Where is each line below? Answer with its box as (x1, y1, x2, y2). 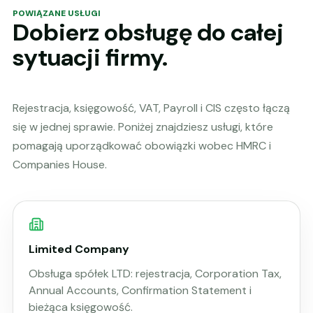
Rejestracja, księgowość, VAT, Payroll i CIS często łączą (13, 101, 290, 115)
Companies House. (13, 157, 107, 172)
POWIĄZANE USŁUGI (13, 8, 101, 19)
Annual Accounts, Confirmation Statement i (29, 283, 252, 298)
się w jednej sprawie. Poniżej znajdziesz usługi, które (13, 119, 273, 134)
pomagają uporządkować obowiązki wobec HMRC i (13, 138, 271, 153)
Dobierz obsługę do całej (13, 17, 284, 48)
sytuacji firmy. (13, 42, 168, 73)
